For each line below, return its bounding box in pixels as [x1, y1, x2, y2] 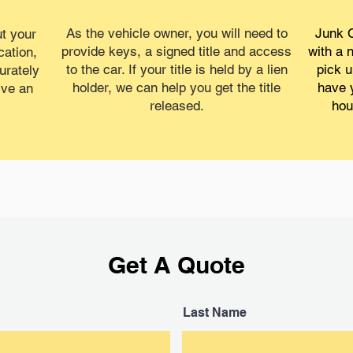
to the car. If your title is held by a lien [65, 61, 288, 77]
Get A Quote [107, 251, 245, 279]
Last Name [183, 305, 247, 320]
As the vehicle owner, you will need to [65, 25, 288, 41]
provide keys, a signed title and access [61, 43, 292, 59]
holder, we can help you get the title [72, 80, 281, 95]
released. [149, 98, 204, 113]
